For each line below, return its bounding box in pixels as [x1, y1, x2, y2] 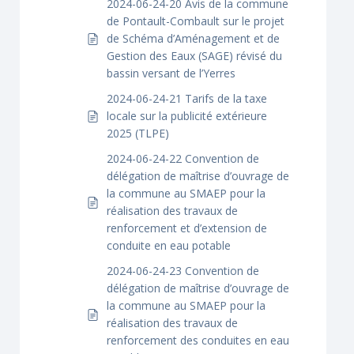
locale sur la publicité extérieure [107, 108, 267, 123]
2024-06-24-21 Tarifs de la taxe [107, 91, 267, 106]
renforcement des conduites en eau [107, 333, 289, 348]
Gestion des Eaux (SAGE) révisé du [107, 48, 282, 63]
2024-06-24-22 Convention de [107, 151, 259, 166]
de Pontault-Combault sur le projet [107, 13, 284, 28]
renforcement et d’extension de [107, 220, 267, 235]
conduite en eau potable [107, 238, 231, 253]
